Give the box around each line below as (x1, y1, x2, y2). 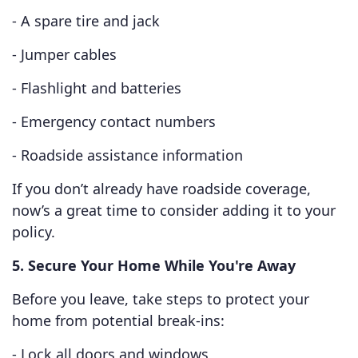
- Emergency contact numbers (12, 112, 216, 132)
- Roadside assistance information (12, 145, 243, 165)
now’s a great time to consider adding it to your (12, 201, 336, 221)
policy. (12, 222, 55, 242)
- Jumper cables (12, 45, 117, 65)
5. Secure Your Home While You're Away (12, 256, 296, 276)
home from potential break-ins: (12, 311, 225, 331)
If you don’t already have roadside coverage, (12, 179, 311, 199)
